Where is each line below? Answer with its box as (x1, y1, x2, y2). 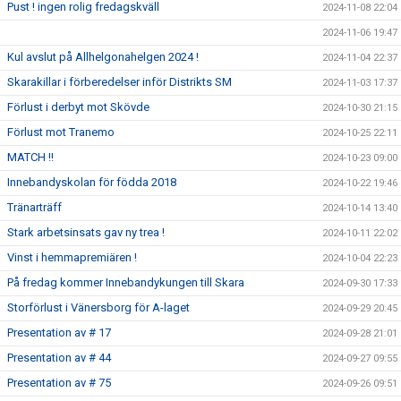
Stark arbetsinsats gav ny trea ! (7, 226, 165, 239)
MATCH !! (7, 150, 54, 164)
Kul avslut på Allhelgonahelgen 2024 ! (7, 50, 199, 64)
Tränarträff (7, 200, 62, 214)
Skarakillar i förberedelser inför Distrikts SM (7, 75, 232, 89)
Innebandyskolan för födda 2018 (7, 175, 176, 189)
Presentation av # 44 (7, 351, 111, 364)
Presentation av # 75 (7, 376, 111, 389)
